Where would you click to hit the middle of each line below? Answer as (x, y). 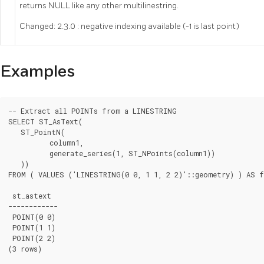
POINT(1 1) (32, 227)
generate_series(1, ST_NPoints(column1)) (25, 153)
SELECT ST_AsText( (45, 121)
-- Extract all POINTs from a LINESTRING (93, 110)
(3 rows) (25, 248)
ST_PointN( (37, 132)
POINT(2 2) (32, 238)
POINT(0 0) (32, 217)
